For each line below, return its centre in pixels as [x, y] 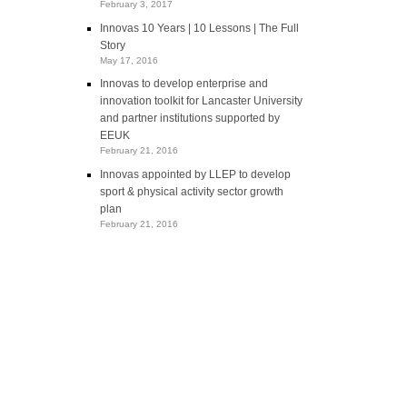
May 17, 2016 [129, 60]
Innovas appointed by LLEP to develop [196, 174]
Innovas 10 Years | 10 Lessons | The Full [200, 27]
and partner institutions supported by [190, 118]
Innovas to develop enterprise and [184, 84]
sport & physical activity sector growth [192, 191]
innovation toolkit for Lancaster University [202, 101]
